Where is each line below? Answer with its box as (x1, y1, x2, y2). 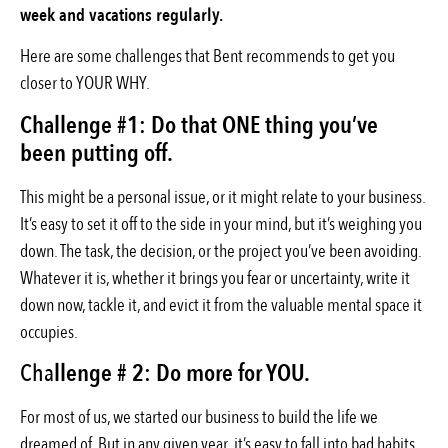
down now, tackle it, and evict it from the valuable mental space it (20, 292, 422, 318)
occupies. (20, 319, 78, 345)
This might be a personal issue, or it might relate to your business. (20, 184, 425, 210)
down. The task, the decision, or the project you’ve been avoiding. (20, 238, 421, 264)
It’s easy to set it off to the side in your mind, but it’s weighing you (20, 211, 422, 237)
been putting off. (20, 136, 173, 170)
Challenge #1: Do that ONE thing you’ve (20, 108, 378, 142)
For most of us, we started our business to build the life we (20, 404, 378, 430)
